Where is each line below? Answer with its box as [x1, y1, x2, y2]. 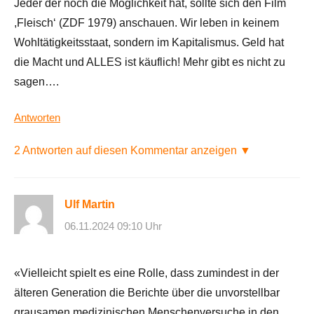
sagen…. [14, 75, 59, 88]
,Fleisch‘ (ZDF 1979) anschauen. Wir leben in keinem [14, 16, 279, 29]
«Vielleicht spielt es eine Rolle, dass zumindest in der [14, 267, 279, 280]
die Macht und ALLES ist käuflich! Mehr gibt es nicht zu [14, 55, 285, 68]
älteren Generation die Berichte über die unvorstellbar [14, 287, 280, 299]
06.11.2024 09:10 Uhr [64, 220, 162, 233]
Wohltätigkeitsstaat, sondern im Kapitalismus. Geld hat [14, 36, 284, 48]
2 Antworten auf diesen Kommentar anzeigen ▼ [14, 144, 251, 156]
